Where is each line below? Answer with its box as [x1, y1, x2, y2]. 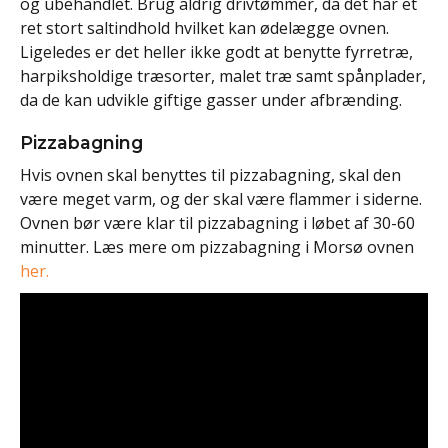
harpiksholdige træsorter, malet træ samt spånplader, [20, 64, 426, 87]
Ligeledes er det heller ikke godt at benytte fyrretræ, [20, 40, 413, 63]
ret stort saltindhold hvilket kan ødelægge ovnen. [20, 16, 389, 39]
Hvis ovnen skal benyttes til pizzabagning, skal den [20, 163, 401, 186]
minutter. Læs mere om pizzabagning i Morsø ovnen [20, 235, 414, 258]
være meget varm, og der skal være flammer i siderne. [20, 187, 422, 210]
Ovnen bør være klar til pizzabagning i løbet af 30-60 [20, 211, 415, 234]
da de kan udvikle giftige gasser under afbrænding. [20, 88, 402, 111]
